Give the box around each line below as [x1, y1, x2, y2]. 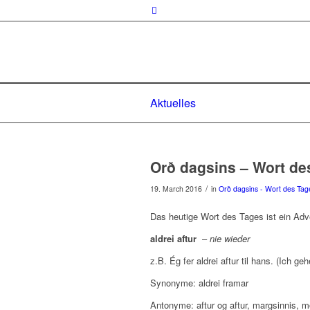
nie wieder [207, 232, 250, 246]
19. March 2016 [150, 183, 202, 194]
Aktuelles [150, 95, 196, 111]
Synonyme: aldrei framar [150, 276, 248, 290]
